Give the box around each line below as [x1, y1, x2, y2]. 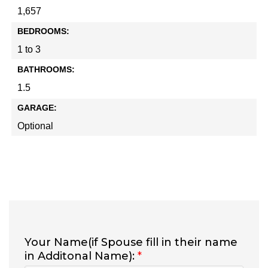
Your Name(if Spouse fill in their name [25, 236, 237, 249]
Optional [17, 121, 53, 132]
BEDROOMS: [17, 26, 69, 36]
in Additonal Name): [25, 249, 138, 263]
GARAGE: [17, 103, 57, 113]
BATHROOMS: [17, 65, 75, 75]
